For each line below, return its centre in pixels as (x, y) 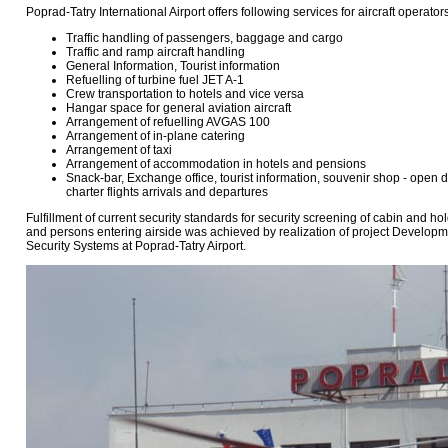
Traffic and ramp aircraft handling (155, 51)
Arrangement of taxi (119, 149)
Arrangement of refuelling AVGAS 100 (168, 121)
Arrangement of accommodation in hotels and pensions (216, 163)
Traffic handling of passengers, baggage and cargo (204, 37)
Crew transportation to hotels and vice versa (185, 93)
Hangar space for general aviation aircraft (178, 107)
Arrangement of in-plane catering (155, 135)
